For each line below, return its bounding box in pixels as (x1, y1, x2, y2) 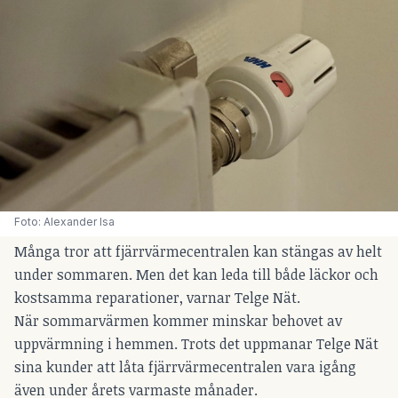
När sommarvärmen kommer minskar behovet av (14, 311, 342, 331)
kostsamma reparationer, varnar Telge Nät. (14, 288, 300, 308)
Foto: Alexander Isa (14, 215, 115, 229)
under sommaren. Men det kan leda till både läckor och (14, 265, 378, 285)
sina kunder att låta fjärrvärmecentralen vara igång (14, 357, 356, 378)
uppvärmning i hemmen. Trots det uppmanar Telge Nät (14, 334, 378, 354)
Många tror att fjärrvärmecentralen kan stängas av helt (14, 242, 382, 262)
